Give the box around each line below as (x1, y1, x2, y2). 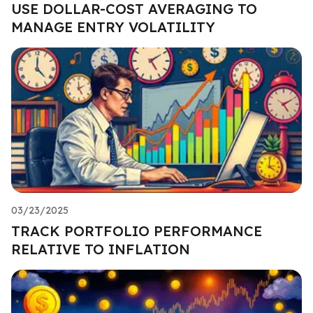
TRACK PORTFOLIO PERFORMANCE (11, 221, 262, 240)
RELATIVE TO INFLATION (11, 240, 190, 258)
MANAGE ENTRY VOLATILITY (11, 17, 215, 36)
